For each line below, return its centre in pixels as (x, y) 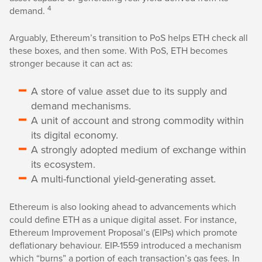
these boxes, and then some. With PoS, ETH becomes (118, 50)
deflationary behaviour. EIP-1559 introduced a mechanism (125, 245)
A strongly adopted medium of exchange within (139, 149)
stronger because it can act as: (71, 63)
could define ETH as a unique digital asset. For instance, (123, 219)
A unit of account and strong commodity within (137, 120)
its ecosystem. (63, 164)
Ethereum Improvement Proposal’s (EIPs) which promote (123, 232)
